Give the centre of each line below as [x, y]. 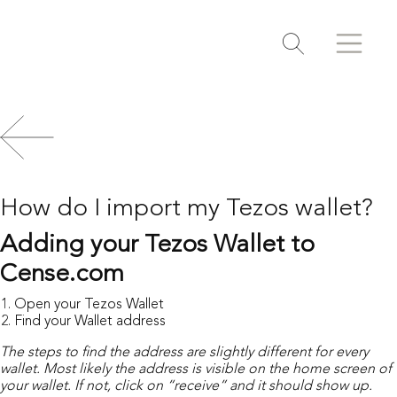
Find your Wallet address [90, 322]
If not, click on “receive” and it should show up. [223, 386]
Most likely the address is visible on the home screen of [218, 370]
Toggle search [343, 66]
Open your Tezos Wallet [89, 305]
